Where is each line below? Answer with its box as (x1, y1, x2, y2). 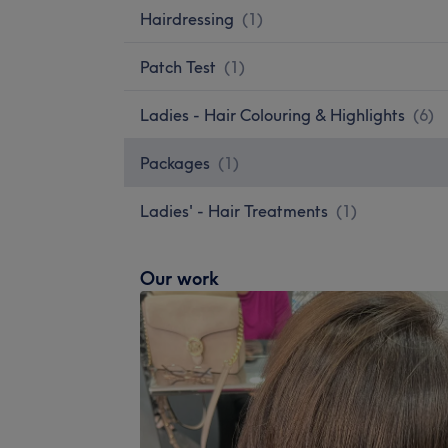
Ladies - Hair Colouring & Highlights (140, 104, 405, 125)
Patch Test (140, 56, 216, 77)
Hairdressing (140, 8, 234, 29)
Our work (140, 266, 219, 290)
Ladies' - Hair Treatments (140, 200, 328, 221)
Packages (140, 152, 210, 173)
